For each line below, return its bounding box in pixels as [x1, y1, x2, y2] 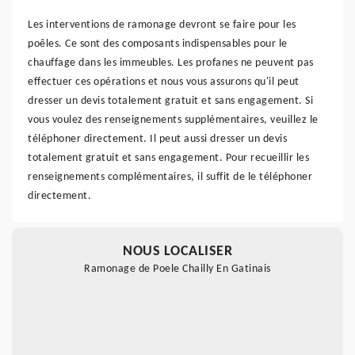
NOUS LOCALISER [123, 244, 232, 259]
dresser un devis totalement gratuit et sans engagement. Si [28, 95, 313, 107]
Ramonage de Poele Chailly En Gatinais [84, 263, 271, 275]
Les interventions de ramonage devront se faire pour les [28, 19, 296, 31]
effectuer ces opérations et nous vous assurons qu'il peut [28, 76, 300, 88]
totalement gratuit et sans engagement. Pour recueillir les [28, 152, 309, 164]
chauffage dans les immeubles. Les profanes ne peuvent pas [28, 57, 314, 69]
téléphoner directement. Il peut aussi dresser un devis [28, 133, 287, 145]
